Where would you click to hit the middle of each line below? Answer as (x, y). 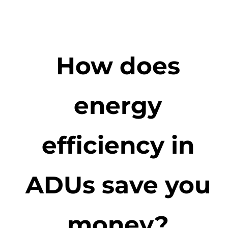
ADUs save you (118, 184)
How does (118, 65)
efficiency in (118, 145)
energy (118, 105)
